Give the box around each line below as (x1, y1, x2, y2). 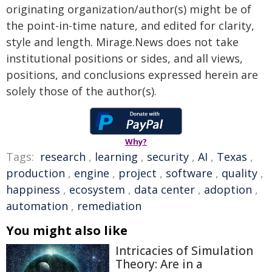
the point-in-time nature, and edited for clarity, (6, 18, 254, 33)
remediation (77, 199, 141, 213)
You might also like (6, 222, 127, 239)
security (147, 149, 189, 164)
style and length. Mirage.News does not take (6, 35, 239, 49)
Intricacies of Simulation (115, 243, 253, 259)
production (6, 166, 65, 180)
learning (95, 149, 138, 164)
